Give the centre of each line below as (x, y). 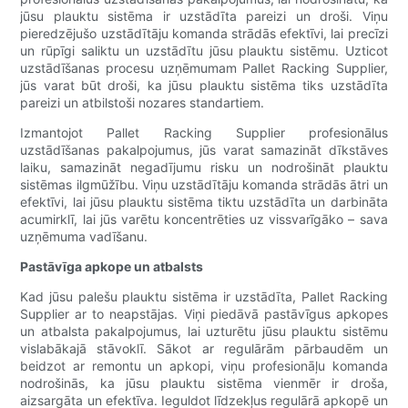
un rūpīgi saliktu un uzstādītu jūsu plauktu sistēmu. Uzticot (204, 51)
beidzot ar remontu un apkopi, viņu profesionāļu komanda (204, 366)
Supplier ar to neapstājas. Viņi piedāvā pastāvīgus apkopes (204, 314)
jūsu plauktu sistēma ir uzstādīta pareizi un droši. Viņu (204, 16)
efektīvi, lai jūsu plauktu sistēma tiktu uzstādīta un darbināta (204, 202)
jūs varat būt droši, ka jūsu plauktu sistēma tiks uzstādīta (204, 86)
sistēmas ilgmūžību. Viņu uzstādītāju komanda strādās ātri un (204, 185)
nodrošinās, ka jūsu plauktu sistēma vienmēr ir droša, (204, 383)
